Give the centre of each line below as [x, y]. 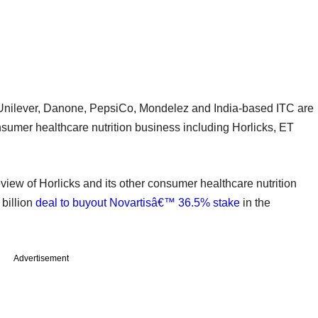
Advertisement [41, 258]
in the [255, 202]
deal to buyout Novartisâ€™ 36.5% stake [138, 202]
